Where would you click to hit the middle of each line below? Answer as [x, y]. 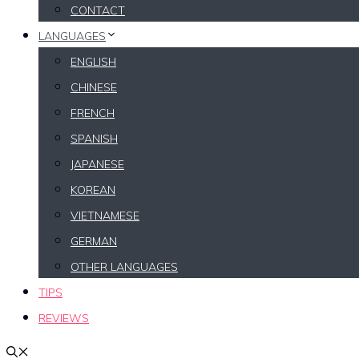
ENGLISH [93, 62]
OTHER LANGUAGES [124, 267]
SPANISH [94, 139]
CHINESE [94, 87]
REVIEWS [64, 318]
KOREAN [93, 190]
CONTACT [98, 10]
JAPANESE [97, 164]
